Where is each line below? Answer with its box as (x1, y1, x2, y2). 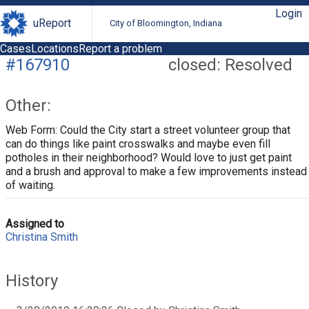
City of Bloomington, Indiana (110, 18, 223, 29)
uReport (33, 17, 71, 30)
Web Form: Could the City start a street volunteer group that (6, 123, 290, 137)
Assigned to (6, 217, 64, 230)
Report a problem (79, 41, 162, 55)
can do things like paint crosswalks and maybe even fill (6, 137, 270, 150)
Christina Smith (6, 230, 78, 243)
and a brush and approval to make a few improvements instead (6, 164, 307, 178)
